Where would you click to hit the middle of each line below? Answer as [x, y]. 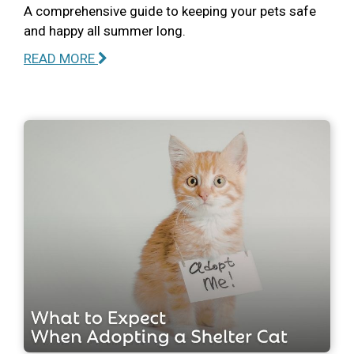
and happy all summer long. [105, 30]
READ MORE [61, 58]
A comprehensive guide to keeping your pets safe [170, 11]
